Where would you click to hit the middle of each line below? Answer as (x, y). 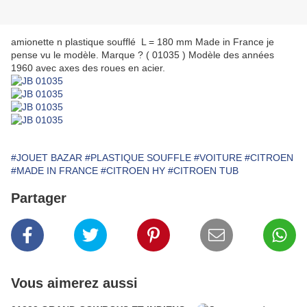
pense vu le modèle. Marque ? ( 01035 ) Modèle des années (143, 55)
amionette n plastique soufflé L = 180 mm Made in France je (143, 42)
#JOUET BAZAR (47, 158)
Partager (39, 198)
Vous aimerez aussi (74, 283)
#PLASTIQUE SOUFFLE (138, 158)
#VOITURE (218, 158)
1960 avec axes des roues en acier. (88, 68)
